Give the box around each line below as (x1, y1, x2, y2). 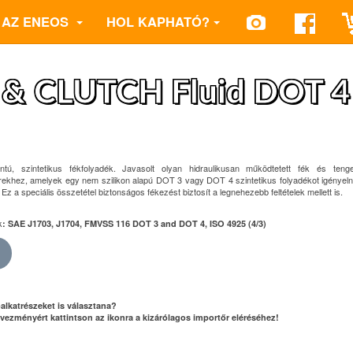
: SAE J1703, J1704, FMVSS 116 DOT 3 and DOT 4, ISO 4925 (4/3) (2, 217, 266, 229)
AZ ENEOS (2, 12, 72, 31)
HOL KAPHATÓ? (106, 12, 210, 31)
